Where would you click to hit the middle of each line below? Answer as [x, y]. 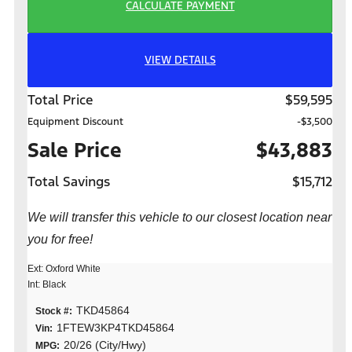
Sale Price [75, 150]
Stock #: [54, 312]
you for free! [60, 240]
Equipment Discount [75, 122]
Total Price [60, 100]
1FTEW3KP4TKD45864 [115, 328]
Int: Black [47, 285]
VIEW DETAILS [180, 60]
